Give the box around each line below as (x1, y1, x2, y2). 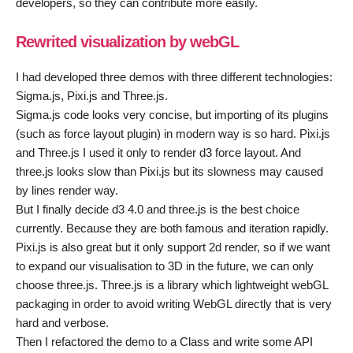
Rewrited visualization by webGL (16, 33, 239, 50)
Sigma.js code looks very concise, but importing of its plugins (16, 107, 329, 121)
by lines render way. (16, 183, 118, 197)
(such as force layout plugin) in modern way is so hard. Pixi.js (16, 126, 330, 140)
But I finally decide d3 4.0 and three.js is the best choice (16, 202, 299, 216)
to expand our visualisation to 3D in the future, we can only (16, 258, 314, 273)
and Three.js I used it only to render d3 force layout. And (16, 145, 301, 159)
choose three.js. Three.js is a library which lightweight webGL (16, 277, 328, 292)
